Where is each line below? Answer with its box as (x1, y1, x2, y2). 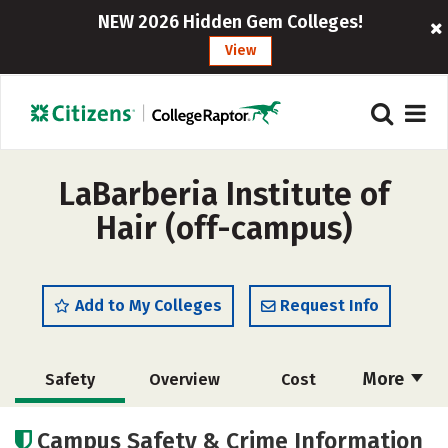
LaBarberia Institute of (58, 175, 390, 213)
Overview (148, 370, 220, 389)
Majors (272, 416, 324, 435)
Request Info (280, 296, 379, 315)
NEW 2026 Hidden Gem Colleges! (98, 11, 364, 33)
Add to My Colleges (75, 296, 222, 315)
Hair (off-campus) (96, 209, 352, 247)
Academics (29, 416, 111, 435)
